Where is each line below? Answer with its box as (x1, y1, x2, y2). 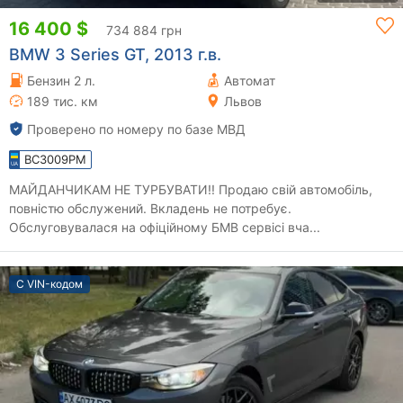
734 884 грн (106, 22, 182, 38)
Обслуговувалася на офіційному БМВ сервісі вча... (9, 219, 320, 235)
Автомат (224, 72, 275, 88)
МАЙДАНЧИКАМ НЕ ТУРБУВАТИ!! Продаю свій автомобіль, (9, 181, 219, 197)
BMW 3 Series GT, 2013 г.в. (9, 44, 221, 64)
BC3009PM (24, 151, 86, 166)
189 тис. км (27, 93, 98, 109)
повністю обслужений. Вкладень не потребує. (9, 200, 291, 216)
